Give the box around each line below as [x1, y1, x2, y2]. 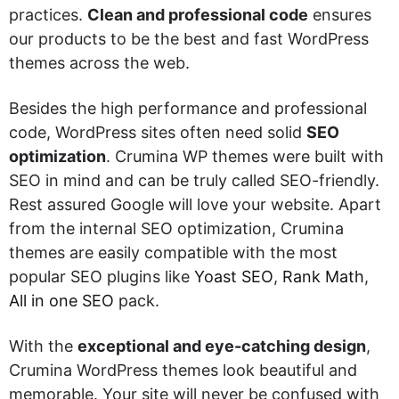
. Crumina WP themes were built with [106, 146, 384, 166]
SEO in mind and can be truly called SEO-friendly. [9, 170, 379, 190]
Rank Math [282, 266, 364, 286]
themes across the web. [9, 53, 194, 72]
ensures [308, 4, 371, 24]
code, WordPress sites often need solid [9, 122, 306, 142]
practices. [9, 4, 87, 24]
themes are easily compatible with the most [9, 242, 338, 262]
